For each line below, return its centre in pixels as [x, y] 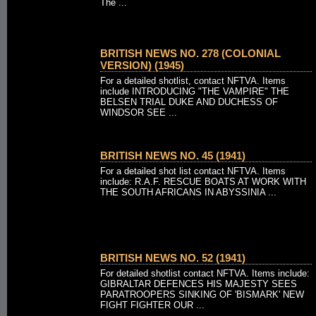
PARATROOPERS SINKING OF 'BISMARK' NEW [202, 294]
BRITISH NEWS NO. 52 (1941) [173, 258]
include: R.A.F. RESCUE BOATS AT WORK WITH [203, 182]
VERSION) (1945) [142, 65]
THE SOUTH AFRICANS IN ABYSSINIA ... [188, 192]
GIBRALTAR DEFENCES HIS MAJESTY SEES [199, 284]
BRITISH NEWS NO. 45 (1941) [173, 156]
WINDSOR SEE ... [139, 113]
